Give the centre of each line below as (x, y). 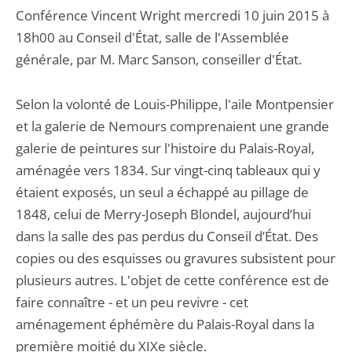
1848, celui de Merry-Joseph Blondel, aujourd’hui (163, 214)
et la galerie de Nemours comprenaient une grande (172, 126)
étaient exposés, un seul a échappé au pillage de (162, 192)
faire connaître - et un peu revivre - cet (132, 302)
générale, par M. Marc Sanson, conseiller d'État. (159, 59)
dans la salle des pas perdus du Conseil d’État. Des (167, 236)
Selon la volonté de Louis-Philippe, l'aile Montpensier (175, 104)
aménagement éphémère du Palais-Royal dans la (165, 324)
